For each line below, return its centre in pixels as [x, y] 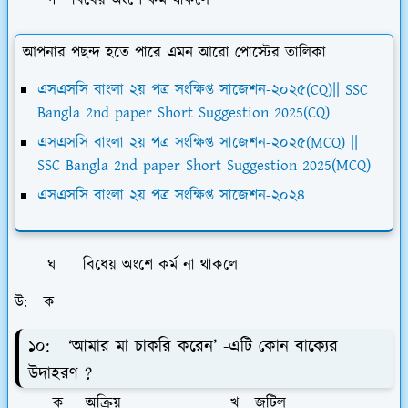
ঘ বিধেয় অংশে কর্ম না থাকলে [126, 265]
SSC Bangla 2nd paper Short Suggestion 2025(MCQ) [204, 166]
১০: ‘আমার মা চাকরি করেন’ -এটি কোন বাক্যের [183, 347]
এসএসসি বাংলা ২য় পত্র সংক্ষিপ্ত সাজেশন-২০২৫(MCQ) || [198, 143]
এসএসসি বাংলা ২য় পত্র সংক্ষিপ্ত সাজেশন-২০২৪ [171, 196]
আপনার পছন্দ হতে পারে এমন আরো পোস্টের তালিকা [174, 53]
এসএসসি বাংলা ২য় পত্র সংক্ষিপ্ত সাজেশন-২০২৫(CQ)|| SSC [203, 91]
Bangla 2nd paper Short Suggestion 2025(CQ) [184, 113]
